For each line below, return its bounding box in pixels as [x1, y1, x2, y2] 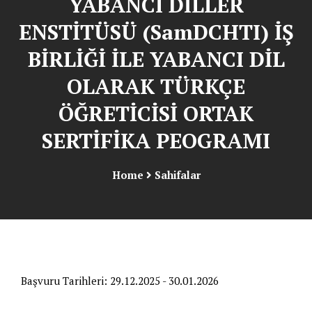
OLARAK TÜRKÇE [67, 72, 245, 101]
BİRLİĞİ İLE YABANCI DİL [27, 45, 285, 74]
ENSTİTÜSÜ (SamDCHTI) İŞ [18, 18, 294, 47]
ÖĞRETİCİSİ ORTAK [58, 100, 253, 128]
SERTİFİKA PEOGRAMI [42, 127, 270, 155]
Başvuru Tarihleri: [21, 273, 107, 288]
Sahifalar [154, 167, 201, 182]
